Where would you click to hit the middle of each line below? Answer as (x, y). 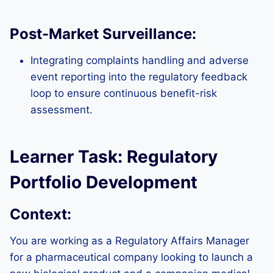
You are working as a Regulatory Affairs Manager (129, 241)
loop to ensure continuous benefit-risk (124, 93)
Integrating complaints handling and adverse (140, 60)
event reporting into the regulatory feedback (139, 77)
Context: (41, 214)
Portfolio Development (104, 182)
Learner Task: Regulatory (114, 157)
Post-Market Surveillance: (103, 34)
